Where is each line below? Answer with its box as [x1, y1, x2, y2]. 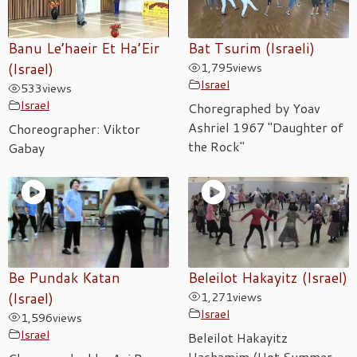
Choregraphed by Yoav [188, 99, 320, 118]
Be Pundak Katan [8, 267, 120, 288]
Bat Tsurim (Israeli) [188, 38, 315, 59]
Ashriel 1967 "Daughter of [188, 118, 343, 137]
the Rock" [188, 137, 245, 156]
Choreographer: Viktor [8, 120, 140, 139]
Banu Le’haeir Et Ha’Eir [8, 38, 159, 59]
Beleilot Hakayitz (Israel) [188, 267, 347, 288]
